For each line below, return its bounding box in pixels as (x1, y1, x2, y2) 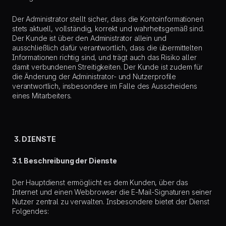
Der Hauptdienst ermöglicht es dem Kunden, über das (12, 178, 188, 187)
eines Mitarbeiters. (12, 91, 72, 100)
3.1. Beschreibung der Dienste (12, 156, 117, 165)
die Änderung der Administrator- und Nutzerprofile (12, 72, 177, 81)
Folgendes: (12, 207, 51, 215)
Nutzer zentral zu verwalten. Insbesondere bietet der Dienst (12, 197, 209, 206)
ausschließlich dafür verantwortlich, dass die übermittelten (12, 43, 202, 52)
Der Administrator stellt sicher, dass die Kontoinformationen (12, 15, 204, 23)
